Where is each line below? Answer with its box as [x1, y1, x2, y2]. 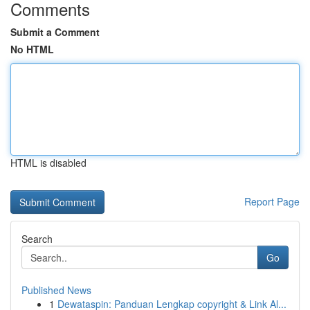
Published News [21, 283, 91, 297]
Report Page [244, 194, 300, 208]
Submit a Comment [10, 25, 100, 39]
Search [21, 232, 53, 246]
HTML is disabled [10, 156, 86, 170]
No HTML [10, 42, 54, 56]
